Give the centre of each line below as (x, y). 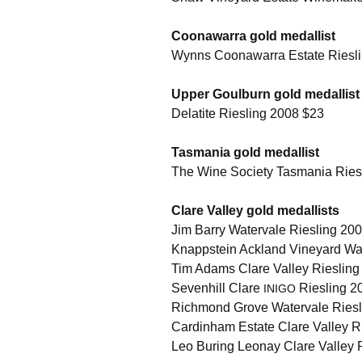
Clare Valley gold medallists (255, 210)
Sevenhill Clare (217, 288)
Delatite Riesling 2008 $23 (248, 114)
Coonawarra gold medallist (253, 36)
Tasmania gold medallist (245, 152)
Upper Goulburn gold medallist (265, 94)
